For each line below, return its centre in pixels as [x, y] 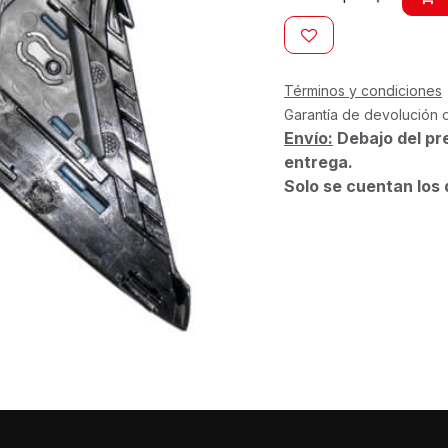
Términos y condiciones [363, 90]
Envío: [308, 137]
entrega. [318, 161]
